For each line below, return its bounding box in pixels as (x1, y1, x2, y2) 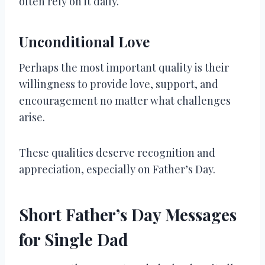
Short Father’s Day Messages (19, 203, 237, 225)
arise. (19, 109, 45, 124)
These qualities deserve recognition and (19, 145, 215, 160)
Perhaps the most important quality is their (19, 60, 229, 75)
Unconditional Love (19, 31, 150, 51)
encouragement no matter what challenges (19, 93, 231, 108)
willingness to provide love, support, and (19, 76, 218, 91)
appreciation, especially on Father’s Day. (19, 161, 215, 176)
